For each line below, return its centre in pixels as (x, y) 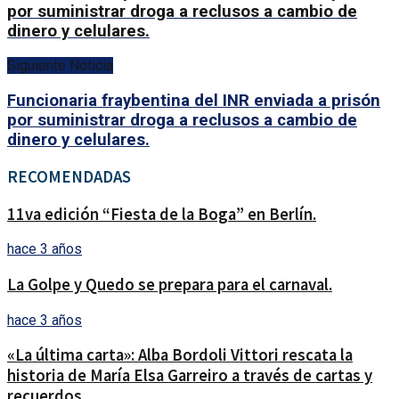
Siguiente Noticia (60, 66)
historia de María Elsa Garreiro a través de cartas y (190, 376)
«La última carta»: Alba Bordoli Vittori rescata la (180, 355)
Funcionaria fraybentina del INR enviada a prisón (194, 101)
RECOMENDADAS (69, 176)
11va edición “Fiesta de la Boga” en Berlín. (162, 214)
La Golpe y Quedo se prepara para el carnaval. (170, 284)
